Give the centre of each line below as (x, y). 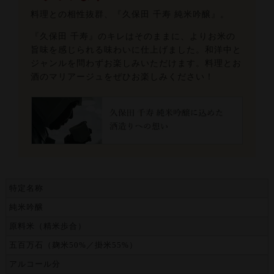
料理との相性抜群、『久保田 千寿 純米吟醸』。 (130, 14)
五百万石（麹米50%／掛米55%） (73, 245)
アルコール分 (35, 264)
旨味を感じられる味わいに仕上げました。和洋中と (136, 50)
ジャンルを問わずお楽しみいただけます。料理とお (136, 63)
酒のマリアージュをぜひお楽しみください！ (123, 76)
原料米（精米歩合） (47, 226)
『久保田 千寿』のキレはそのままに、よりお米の (133, 36)
